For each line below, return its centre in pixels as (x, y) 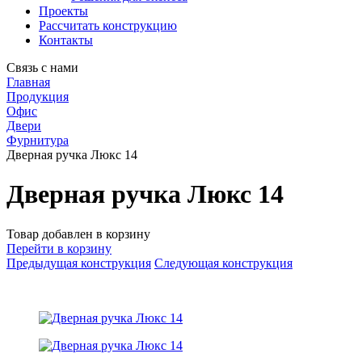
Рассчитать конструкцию (108, 25)
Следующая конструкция (223, 263)
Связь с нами (42, 67)
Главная (28, 82)
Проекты (63, 11)
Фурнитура (38, 140)
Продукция (38, 97)
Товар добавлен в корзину (78, 234)
